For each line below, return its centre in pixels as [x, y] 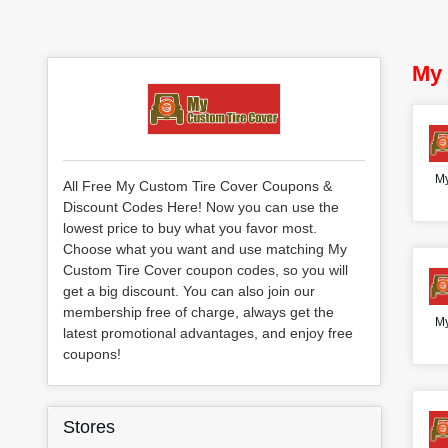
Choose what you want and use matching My [205, 248]
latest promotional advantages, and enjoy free [208, 332]
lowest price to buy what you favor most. [190, 227]
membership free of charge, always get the [198, 311]
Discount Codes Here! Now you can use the [201, 206]
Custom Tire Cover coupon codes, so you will [205, 269]
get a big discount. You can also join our [189, 290]
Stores [89, 427]
